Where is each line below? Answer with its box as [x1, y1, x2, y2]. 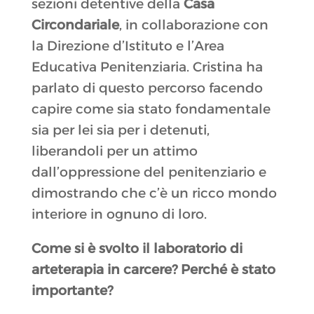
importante [31, 282, 107, 299]
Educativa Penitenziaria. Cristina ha [31, 59, 263, 76]
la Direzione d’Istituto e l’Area [31, 38, 224, 55]
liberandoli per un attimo [31, 143, 198, 160]
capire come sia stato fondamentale [31, 101, 271, 118]
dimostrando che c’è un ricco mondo [31, 185, 277, 202]
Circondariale [31, 17, 119, 34]
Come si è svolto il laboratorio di [31, 240, 243, 257]
